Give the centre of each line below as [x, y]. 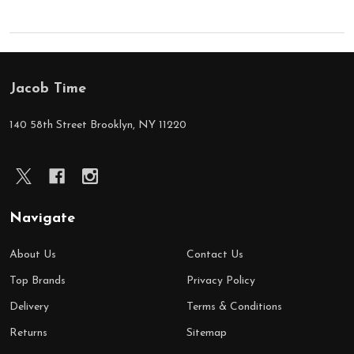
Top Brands [38, 281]
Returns [28, 333]
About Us [33, 255]
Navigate [42, 218]
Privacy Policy [221, 281]
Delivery [29, 307]
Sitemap [207, 333]
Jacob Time [48, 89]
